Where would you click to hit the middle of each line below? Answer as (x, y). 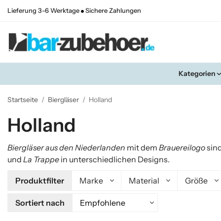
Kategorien (197, 74)
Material (144, 181)
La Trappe (41, 160)
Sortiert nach (40, 203)
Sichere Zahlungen (112, 11)
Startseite (23, 100)
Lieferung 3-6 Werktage (44, 11)
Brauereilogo (183, 148)
